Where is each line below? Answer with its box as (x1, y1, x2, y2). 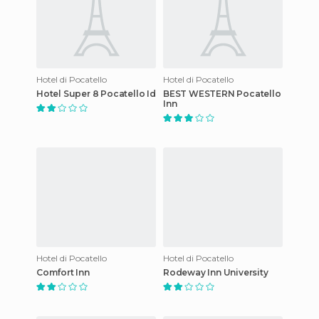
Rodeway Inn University (163, 266, 268, 278)
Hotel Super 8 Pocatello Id (36, 88, 156, 99)
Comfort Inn (36, 266, 90, 278)
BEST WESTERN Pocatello (163, 88, 281, 99)
